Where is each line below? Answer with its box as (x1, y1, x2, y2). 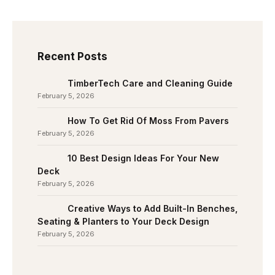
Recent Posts (37, 50, 107, 63)
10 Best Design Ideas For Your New (68, 153, 219, 163)
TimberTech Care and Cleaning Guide (68, 78, 233, 88)
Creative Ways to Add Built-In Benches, (68, 203, 238, 214)
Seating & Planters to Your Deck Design (37, 216, 209, 227)
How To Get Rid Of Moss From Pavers (68, 115, 229, 126)
